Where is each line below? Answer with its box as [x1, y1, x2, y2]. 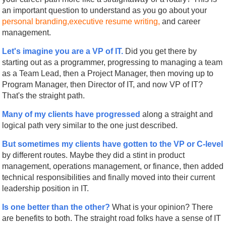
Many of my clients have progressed [2, 109, 141, 119]
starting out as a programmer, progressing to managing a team [2, 58, 223, 67]
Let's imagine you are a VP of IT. [2, 46, 124, 55]
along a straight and [142, 109, 213, 119]
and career [162, 17, 201, 26]
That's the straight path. [2, 91, 85, 100]
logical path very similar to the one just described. [2, 121, 178, 130]
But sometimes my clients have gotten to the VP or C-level [2, 139, 223, 148]
